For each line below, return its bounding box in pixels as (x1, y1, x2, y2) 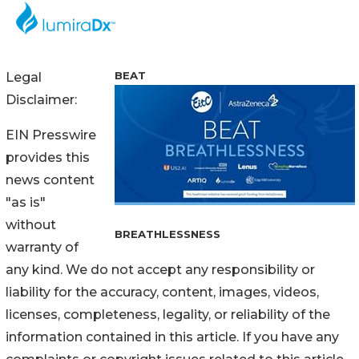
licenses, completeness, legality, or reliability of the (6, 306, 330, 322)
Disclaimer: (6, 91, 77, 107)
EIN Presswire (6, 127, 96, 143)
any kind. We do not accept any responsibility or (6, 261, 315, 277)
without (6, 216, 56, 232)
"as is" (6, 194, 46, 210)
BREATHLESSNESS (115, 227, 220, 240)
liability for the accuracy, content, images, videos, (6, 284, 319, 300)
